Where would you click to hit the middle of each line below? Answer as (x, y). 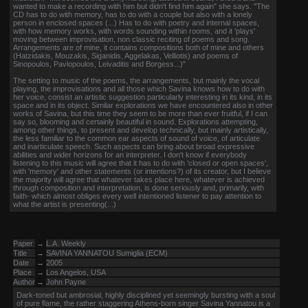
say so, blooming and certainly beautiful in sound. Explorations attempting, (135, 122)
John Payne (66, 282)
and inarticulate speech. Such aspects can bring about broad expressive (134, 146)
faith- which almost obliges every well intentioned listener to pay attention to (137, 196)
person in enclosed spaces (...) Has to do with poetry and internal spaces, (136, 23)
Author (24, 282)
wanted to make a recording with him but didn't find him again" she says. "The (141, 6)
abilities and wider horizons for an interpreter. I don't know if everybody (130, 155)
